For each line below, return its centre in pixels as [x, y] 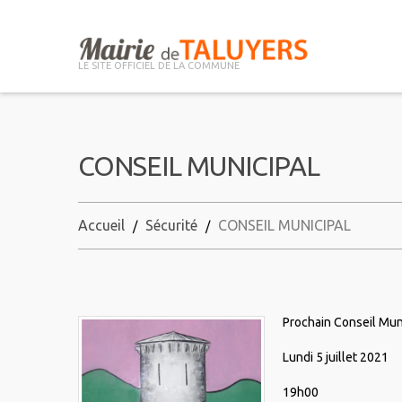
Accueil [101, 226]
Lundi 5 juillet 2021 [336, 358]
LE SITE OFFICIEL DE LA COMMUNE [159, 66]
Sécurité [171, 226]
